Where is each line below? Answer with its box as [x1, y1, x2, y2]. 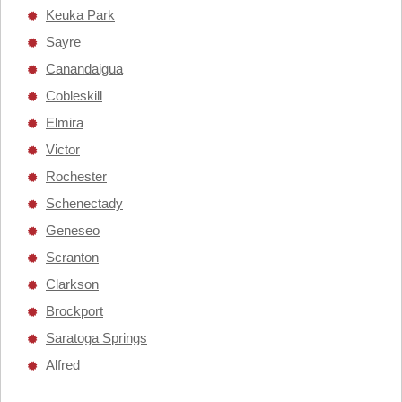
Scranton [46, 249, 99, 265]
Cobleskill [46, 88, 102, 103]
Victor [46, 142, 80, 157]
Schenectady [46, 196, 123, 211]
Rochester [46, 169, 107, 184]
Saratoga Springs [46, 330, 147, 345]
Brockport [46, 303, 103, 319]
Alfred [46, 357, 80, 372]
